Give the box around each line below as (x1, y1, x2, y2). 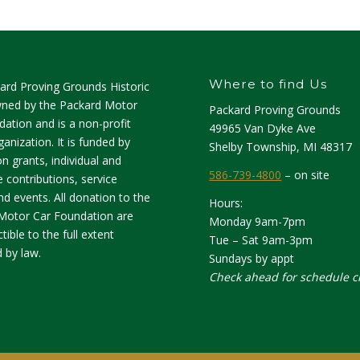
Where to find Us (209, 76, 328, 92)
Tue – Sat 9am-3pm (209, 231, 313, 247)
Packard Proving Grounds (209, 101, 342, 117)
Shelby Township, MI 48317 (209, 138, 353, 154)
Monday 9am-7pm (209, 213, 306, 229)
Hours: (209, 194, 243, 211)
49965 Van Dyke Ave (209, 120, 317, 136)
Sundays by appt (209, 250, 295, 266)
